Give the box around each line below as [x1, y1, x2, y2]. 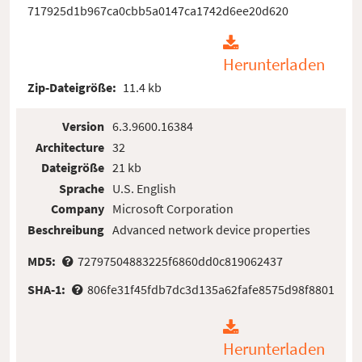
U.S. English [112, 179, 176, 196]
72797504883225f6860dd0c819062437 [77, 253, 283, 270]
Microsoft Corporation [112, 200, 234, 217]
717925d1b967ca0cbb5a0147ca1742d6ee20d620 [27, 2, 289, 19]
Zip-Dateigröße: [27, 79, 120, 96]
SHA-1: [27, 281, 69, 298]
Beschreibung [27, 221, 105, 238]
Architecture [36, 138, 105, 155]
